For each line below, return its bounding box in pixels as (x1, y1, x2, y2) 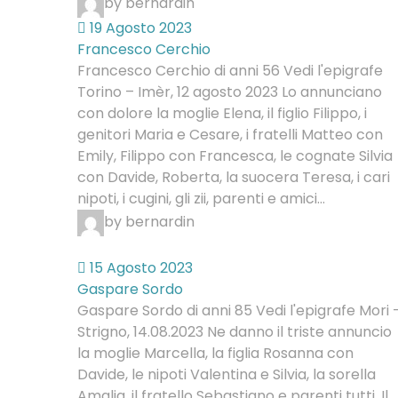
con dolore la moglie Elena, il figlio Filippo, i (77, 103, 367, 123)
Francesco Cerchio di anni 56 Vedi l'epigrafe (77, 60, 383, 81)
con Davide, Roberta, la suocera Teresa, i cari (77, 167, 390, 187)
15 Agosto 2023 (86, 258, 193, 278)
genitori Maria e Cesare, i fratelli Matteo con (77, 124, 383, 145)
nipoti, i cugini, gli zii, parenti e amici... (77, 188, 325, 209)
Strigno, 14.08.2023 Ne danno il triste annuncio (77, 322, 392, 342)
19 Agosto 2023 (86, 18, 192, 38)
